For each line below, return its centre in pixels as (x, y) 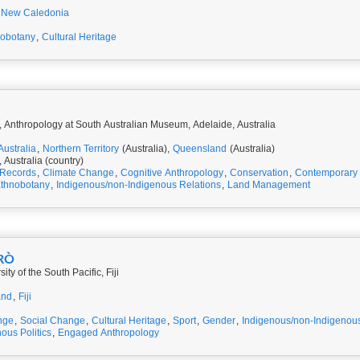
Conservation (259, 173)
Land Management (269, 185)
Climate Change (78, 173)
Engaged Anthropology (108, 333)
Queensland (200, 149)
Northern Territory (81, 149)
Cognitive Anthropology (172, 173)
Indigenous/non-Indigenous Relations (139, 185)
